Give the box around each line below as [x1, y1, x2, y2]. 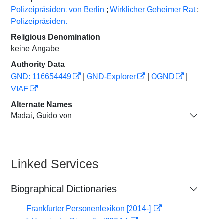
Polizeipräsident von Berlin [11, 5, 104, 14]
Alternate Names [11, 100, 72, 109]
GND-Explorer [87, 72, 136, 81]
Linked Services [11, 157, 99, 171]
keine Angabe [11, 44, 59, 53]
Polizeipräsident [11, 17, 67, 25]
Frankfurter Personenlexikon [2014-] [26, 204, 153, 213]
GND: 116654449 [11, 72, 71, 81]
